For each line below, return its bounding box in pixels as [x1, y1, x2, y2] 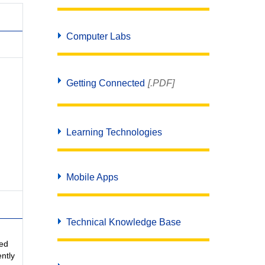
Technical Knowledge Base [66, 217, 181, 227]
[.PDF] [147, 78, 174, 88]
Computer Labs [66, 31, 131, 41]
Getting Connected [66, 78, 145, 88]
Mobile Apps [66, 172, 118, 182]
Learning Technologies [66, 127, 162, 137]
